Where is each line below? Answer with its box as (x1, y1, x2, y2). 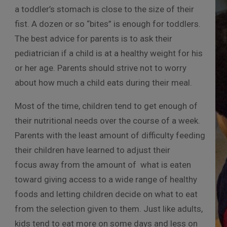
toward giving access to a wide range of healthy (15, 174, 197, 184)
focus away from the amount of (15, 160, 136, 170)
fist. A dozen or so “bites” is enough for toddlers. (15, 19, 201, 29)
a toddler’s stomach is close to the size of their (15, 4, 194, 14)
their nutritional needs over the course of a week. (15, 116, 200, 126)
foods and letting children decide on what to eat (15, 189, 198, 199)
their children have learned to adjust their (15, 145, 170, 155)
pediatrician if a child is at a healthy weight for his (15, 48, 203, 58)
